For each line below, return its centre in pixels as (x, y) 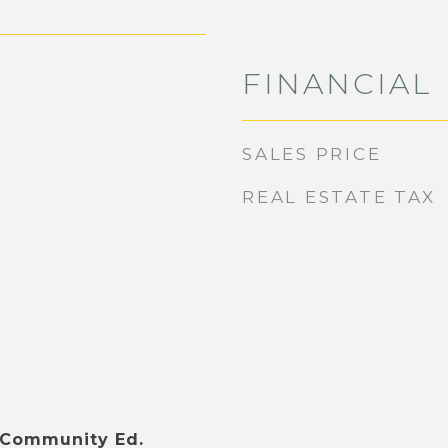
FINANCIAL (337, 83)
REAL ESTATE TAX (339, 197)
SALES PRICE (312, 154)
